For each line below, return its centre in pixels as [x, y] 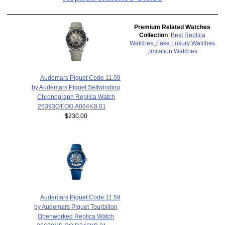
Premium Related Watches [173, 27]
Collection [154, 35]
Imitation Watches [173, 51]
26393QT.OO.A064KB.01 [72, 106]
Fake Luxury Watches [186, 43]
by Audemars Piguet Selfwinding [76, 87]
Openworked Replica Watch [76, 216]
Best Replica [188, 35]
